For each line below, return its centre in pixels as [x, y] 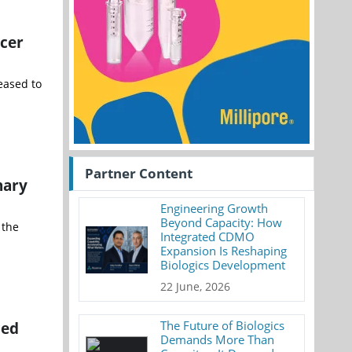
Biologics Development [223, 265]
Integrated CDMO [208, 236]
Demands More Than [218, 339]
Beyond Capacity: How [222, 222]
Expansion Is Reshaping [224, 251]
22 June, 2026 [196, 286]
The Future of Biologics [223, 325]
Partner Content [139, 173]
